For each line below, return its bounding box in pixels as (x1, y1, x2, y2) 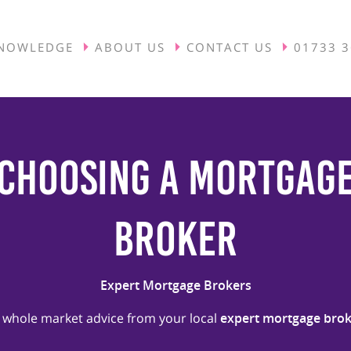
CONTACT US (186, 38, 273, 55)
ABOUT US (94, 38, 165, 55)
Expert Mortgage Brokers (100, 277, 251, 294)
